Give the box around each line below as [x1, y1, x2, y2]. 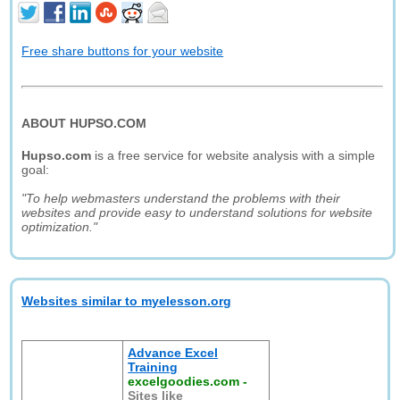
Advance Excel [128, 346, 219, 360]
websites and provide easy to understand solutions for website [21, 205, 373, 220]
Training [128, 360, 179, 374]
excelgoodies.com [128, 374, 240, 388]
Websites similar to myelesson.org [21, 294, 232, 308]
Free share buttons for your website [21, 44, 224, 58]
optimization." [21, 220, 98, 234]
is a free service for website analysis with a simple [91, 148, 376, 162]
